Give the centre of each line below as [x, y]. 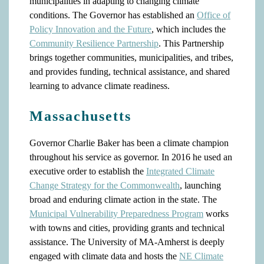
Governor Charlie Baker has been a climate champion [129, 143]
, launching [200, 185]
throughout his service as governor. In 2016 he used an [131, 157]
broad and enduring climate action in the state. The [123, 199]
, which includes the [189, 29]
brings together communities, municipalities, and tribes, [131, 57]
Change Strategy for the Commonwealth [105, 185]
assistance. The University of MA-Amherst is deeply [127, 242]
